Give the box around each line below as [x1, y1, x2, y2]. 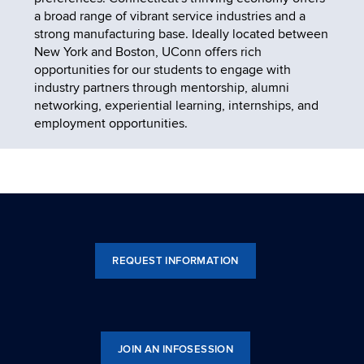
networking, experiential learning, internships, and [33, 97, 318, 114]
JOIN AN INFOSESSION [117, 342, 234, 356]
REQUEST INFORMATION [112, 253, 239, 267]
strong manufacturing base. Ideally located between [33, 25, 328, 42]
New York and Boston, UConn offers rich [33, 43, 262, 60]
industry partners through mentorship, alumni [33, 79, 289, 96]
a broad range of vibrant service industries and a [33, 7, 305, 24]
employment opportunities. [33, 115, 188, 132]
